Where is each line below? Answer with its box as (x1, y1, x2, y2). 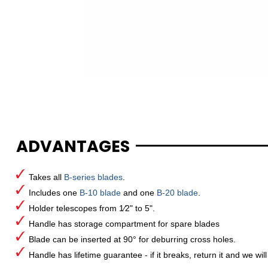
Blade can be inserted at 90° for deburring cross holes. (28, 234, 236, 244)
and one (120, 187, 157, 197)
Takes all (28, 172, 64, 182)
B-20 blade (156, 187, 198, 197)
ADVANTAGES (16, 135, 130, 157)
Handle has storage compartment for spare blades (28, 218, 220, 229)
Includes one (28, 187, 80, 197)
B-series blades (63, 172, 123, 182)
